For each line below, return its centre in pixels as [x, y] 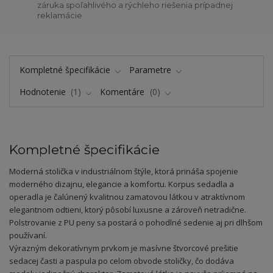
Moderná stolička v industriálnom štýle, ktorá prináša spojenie [124, 172]
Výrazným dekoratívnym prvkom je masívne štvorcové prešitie [124, 248]
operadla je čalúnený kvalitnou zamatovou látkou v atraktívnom [127, 197]
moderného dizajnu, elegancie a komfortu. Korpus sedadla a [122, 184]
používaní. [28, 236]
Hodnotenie [44, 92]
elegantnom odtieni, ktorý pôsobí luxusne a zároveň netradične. [128, 210]
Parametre [150, 69]
